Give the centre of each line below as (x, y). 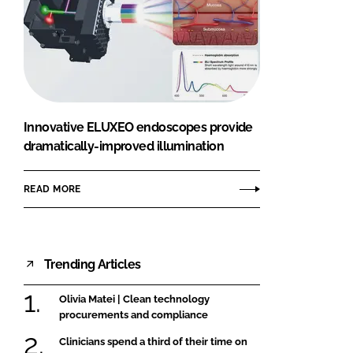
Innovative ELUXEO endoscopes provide (138, 128)
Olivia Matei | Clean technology (134, 299)
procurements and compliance (134, 315)
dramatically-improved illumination (124, 147)
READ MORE (52, 189)
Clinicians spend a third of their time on (153, 341)
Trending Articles (93, 264)
